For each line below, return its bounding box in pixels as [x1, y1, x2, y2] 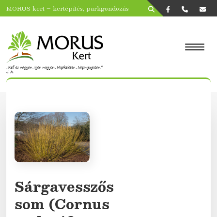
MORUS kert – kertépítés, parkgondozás [6, 3, 129, 13]
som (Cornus [15, 192, 110, 215]
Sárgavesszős [15, 174, 114, 198]
